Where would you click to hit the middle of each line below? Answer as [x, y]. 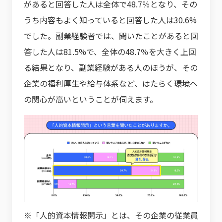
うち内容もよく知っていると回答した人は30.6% [110, 20]
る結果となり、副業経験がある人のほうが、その [111, 67]
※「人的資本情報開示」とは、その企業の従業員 [111, 215]
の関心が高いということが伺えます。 [91, 99]
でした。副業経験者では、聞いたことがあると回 [111, 36]
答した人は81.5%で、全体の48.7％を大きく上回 [110, 52]
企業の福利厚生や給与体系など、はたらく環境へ [111, 83]
